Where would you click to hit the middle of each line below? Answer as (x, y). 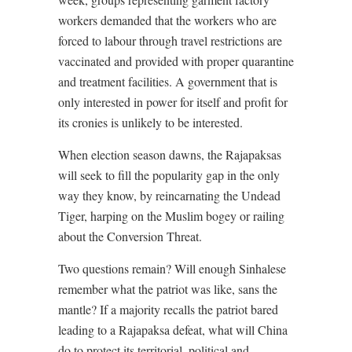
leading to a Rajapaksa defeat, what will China (173, 330)
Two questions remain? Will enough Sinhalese (172, 269)
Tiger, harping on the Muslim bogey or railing (171, 216)
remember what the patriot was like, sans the (168, 289)
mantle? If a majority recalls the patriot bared (168, 310)
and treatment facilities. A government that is (168, 82)
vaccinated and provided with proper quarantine (176, 61)
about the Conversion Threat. (130, 236)
